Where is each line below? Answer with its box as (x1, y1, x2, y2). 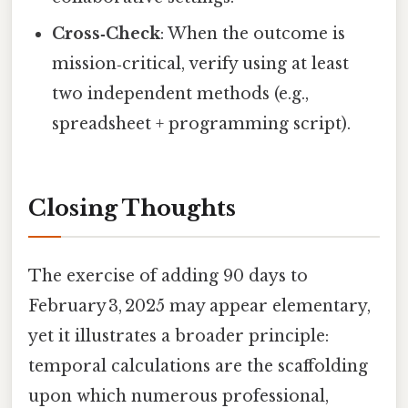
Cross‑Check (52, 23, 161, 44)
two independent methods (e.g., (52, 83, 310, 104)
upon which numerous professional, (28, 385, 329, 406)
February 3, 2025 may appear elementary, (28, 295, 371, 316)
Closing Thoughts (28, 194, 236, 221)
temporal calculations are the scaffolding (28, 355, 368, 376)
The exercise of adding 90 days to (28, 265, 308, 286)
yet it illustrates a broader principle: (28, 325, 329, 346)
